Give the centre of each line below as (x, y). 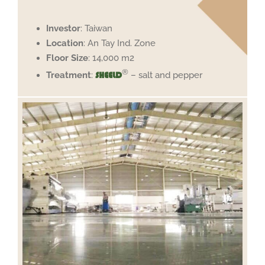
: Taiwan (97, 29)
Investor (64, 29)
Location (65, 43)
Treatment (69, 75)
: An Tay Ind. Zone (120, 43)
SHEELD (109, 75)
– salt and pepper (166, 75)
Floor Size (67, 58)
